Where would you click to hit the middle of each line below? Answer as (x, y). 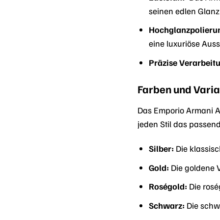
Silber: (162, 149)
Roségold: (168, 186)
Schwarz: (167, 206)
